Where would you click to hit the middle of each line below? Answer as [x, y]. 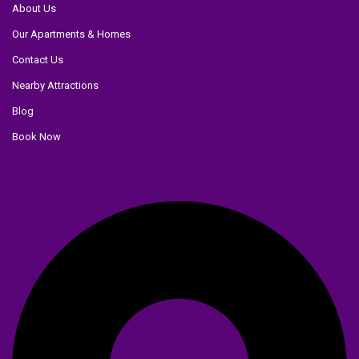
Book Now [37, 136]
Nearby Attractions [56, 85]
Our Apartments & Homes [72, 34]
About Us [34, 8]
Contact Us [38, 59]
